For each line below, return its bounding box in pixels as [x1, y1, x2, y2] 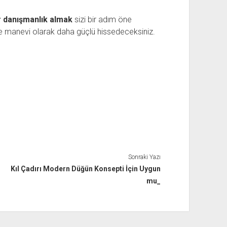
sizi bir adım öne [72, 15, 132, 24]
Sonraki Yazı [128, 153, 161, 161]
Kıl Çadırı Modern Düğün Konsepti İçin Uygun [11, 164, 161, 173]
